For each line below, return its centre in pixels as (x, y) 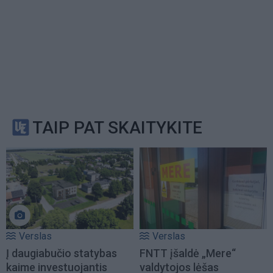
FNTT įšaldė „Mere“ (188, 253)
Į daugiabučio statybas (62, 253)
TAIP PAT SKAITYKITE (117, 127)
